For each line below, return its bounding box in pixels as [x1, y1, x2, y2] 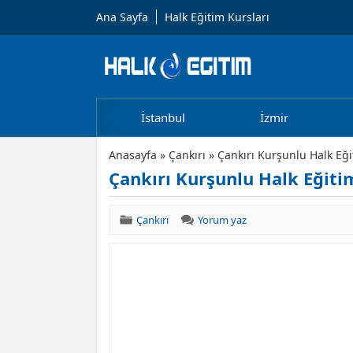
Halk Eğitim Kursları [165, 9, 269, 24]
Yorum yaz [198, 213, 247, 227]
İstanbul [140, 110, 185, 125]
